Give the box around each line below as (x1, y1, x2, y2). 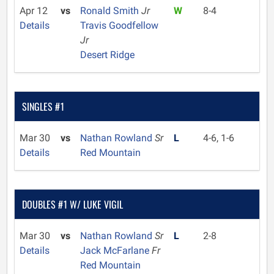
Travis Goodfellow (80, 20, 158, 31)
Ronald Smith (80, 5, 141, 17)
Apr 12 (20, 5, 48, 17)
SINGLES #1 (22, 99, 64, 114)
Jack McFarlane (80, 245, 152, 256)
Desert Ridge (80, 49, 135, 61)
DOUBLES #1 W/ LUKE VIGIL (22, 197, 123, 212)
